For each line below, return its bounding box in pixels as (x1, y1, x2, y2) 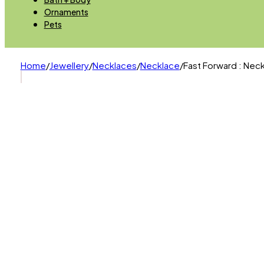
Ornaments (44, 6, 88, 17)
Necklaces (92, 59, 137, 71)
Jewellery (49, 59, 89, 71)
